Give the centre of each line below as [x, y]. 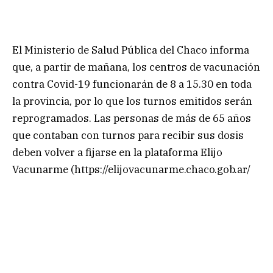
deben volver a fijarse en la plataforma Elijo [117, 153]
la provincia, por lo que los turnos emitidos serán [132, 101]
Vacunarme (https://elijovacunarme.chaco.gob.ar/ [131, 170]
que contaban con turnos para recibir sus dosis [128, 136]
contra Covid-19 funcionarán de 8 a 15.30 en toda [132, 84]
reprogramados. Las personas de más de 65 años [132, 119]
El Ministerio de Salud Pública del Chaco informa [131, 50]
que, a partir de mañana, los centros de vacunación [136, 67]
